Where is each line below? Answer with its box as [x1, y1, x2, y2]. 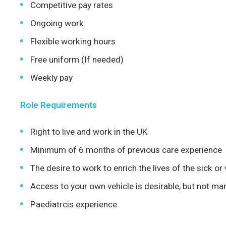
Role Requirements [20, 99, 97, 110]
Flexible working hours [30, 36, 116, 47]
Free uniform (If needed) [30, 54, 124, 65]
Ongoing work [30, 18, 84, 29]
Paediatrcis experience [30, 199, 119, 209]
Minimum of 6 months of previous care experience [30, 144, 222, 155]
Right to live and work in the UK [30, 126, 147, 137]
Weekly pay [30, 73, 73, 83]
